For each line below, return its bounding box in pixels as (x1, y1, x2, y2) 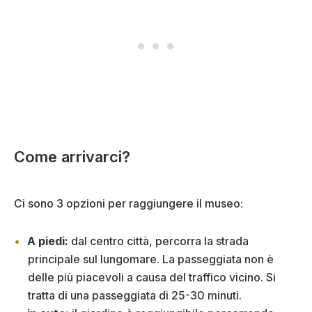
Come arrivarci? (14, 147, 130, 166)
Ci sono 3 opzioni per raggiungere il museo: (14, 196, 243, 210)
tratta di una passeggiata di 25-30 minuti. (28, 288, 242, 302)
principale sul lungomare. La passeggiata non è (28, 251, 274, 266)
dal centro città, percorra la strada (68, 233, 249, 248)
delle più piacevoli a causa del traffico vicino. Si (28, 270, 276, 284)
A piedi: (27, 233, 68, 248)
